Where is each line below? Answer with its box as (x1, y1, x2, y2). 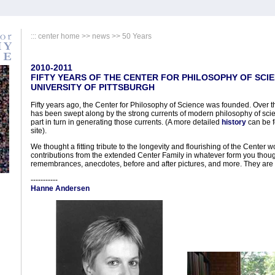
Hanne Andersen (31, 184, 90, 193)
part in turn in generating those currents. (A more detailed (31, 118, 222, 126)
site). (31, 126, 47, 135)
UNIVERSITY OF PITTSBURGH (31, 82, 155, 92)
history (222, 118, 246, 126)
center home (38, 32, 80, 41)
